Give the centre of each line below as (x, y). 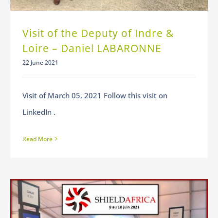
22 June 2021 (40, 62)
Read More (37, 139)
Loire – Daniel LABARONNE (92, 48)
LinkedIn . (39, 112)
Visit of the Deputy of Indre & (98, 33)
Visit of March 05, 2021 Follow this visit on (95, 95)
